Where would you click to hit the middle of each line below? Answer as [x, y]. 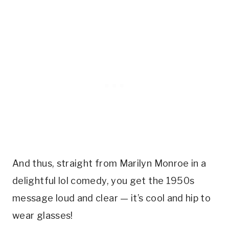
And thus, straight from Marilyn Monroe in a [109, 163]
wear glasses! [43, 215]
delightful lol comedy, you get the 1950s [104, 180]
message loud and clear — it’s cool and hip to [112, 198]
